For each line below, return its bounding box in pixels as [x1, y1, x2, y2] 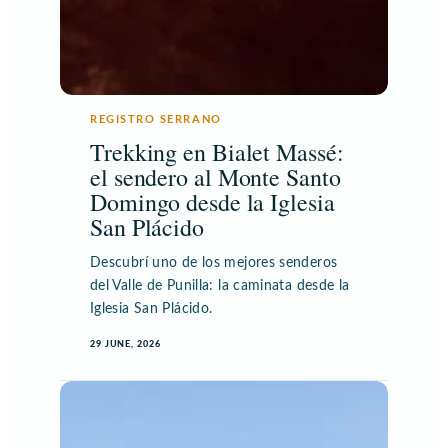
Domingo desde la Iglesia [90, 185, 335, 218]
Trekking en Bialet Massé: [90, 135, 344, 168]
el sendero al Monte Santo [90, 160, 341, 193]
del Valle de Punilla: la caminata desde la [90, 278, 350, 293]
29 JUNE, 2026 [90, 339, 161, 349]
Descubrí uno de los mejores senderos [90, 255, 338, 270]
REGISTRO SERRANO [90, 113, 222, 125]
